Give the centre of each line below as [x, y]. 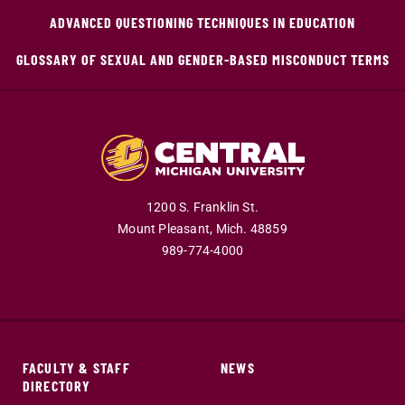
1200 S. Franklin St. [202, 208]
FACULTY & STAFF [76, 368]
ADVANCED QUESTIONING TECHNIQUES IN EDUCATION [202, 22]
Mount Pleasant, [165, 230]
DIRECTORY [57, 386]
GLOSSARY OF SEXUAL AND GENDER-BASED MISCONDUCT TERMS [202, 59]
